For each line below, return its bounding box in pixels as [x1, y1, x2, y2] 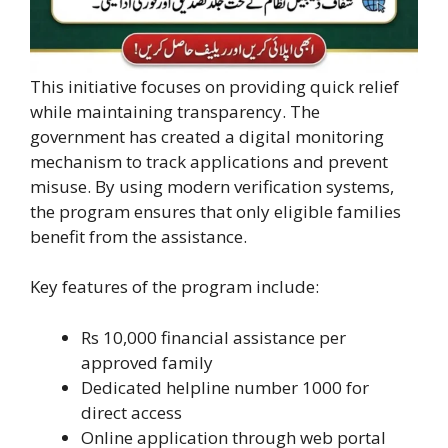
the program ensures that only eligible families [30, 199, 401, 223]
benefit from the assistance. [30, 224, 247, 248]
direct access [81, 400, 182, 424]
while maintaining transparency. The [30, 99, 320, 123]
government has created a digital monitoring [30, 124, 384, 148]
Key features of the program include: [30, 275, 319, 299]
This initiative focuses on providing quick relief [30, 74, 399, 98]
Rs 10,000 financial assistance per [81, 325, 346, 349]
